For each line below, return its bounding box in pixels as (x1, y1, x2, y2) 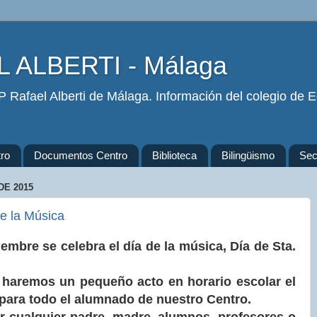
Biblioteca (152, 149, 197, 162)
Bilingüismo (221, 149, 275, 162)
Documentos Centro (34, 149, 128, 162)
